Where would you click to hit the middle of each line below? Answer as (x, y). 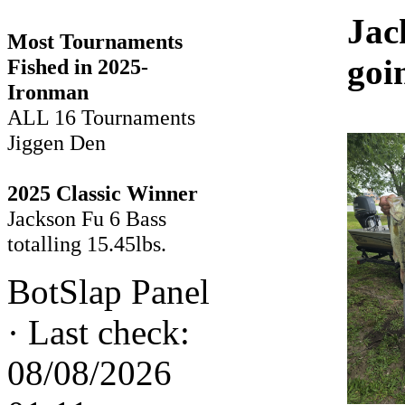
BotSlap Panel (108, 292)
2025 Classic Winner (103, 193)
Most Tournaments (95, 41)
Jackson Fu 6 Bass (87, 218)
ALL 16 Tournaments (101, 117)
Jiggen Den (57, 142)
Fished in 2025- (78, 66)
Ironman (48, 92)
